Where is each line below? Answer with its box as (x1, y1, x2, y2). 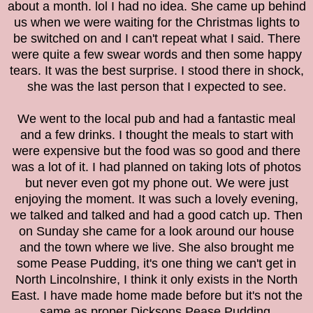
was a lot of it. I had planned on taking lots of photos (12, 160, 301, 175)
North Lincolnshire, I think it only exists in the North (15, 272, 298, 287)
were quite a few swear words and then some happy (11, 48, 302, 62)
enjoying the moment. (15, 192, 138, 207)
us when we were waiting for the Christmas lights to (13, 15, 300, 30)
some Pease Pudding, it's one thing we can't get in (17, 256, 296, 271)
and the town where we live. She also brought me (19, 240, 294, 255)
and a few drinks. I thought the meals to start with (20, 128, 293, 143)
